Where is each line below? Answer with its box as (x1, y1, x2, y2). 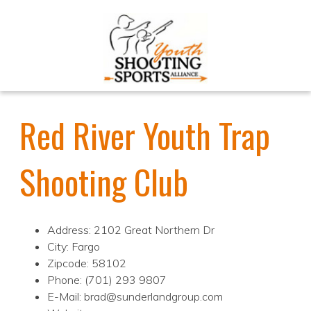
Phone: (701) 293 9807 (47, 273, 167, 287)
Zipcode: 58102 (47, 256, 126, 271)
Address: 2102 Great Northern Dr (47, 223, 215, 237)
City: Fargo (47, 239, 100, 254)
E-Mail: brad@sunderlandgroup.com (47, 289, 223, 304)
